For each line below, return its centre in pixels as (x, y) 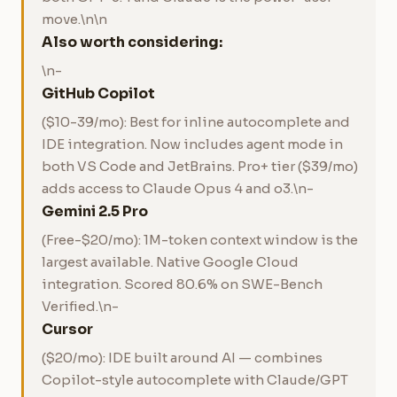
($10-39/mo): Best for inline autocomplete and (196, 122)
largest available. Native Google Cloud (170, 262)
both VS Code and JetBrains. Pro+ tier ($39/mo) (200, 166)
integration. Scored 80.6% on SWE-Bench (182, 284)
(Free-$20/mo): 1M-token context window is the (200, 240)
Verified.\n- (80, 306)
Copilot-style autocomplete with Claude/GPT (195, 380)
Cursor (67, 329)
